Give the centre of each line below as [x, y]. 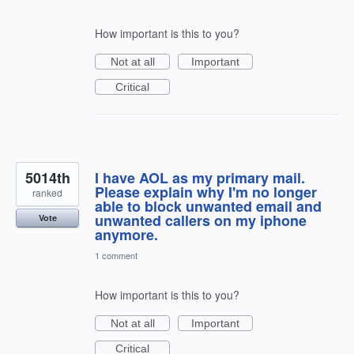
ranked [47, 193]
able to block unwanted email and [208, 207]
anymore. [126, 235]
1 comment [116, 256]
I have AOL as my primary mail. [200, 178]
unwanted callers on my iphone [201, 221]
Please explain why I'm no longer [206, 192]
